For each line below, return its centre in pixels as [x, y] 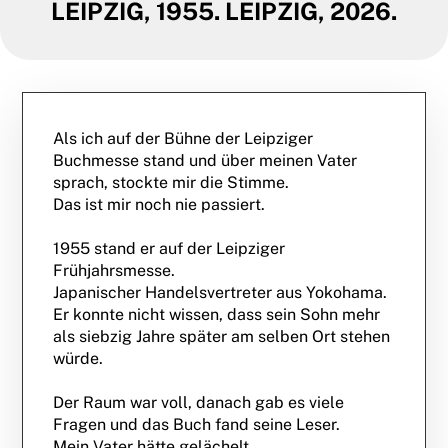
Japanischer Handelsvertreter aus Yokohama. [220, 292]
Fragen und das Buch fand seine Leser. [197, 424]
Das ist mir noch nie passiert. [159, 204]
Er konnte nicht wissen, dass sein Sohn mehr [217, 314]
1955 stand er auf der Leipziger [169, 248]
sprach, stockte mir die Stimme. [171, 182]
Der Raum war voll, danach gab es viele [199, 402]
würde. [78, 358]
